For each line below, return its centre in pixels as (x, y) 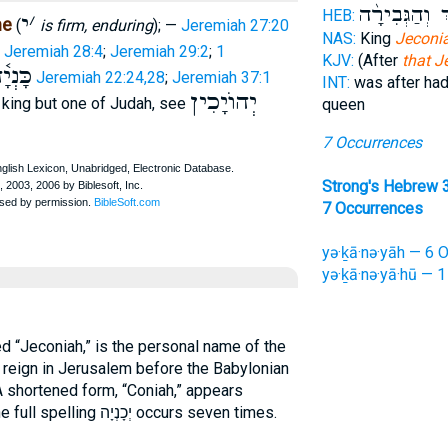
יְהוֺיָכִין (223, 102)
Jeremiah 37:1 (221, 77)
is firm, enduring (96, 25)
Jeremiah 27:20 (234, 25)
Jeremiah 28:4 (53, 51)
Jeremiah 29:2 (159, 51)
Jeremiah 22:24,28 (100, 77)
